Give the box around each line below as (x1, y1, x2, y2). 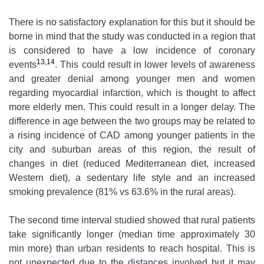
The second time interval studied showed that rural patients (9, 215, 255, 226)
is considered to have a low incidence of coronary (9, 45, 255, 56)
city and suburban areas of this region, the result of (9, 144, 255, 155)
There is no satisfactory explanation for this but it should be (9, 17, 255, 28)
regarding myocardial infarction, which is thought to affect (9, 88, 255, 98)
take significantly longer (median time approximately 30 (9, 229, 255, 240)
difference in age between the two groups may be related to (9, 116, 255, 127)
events (9, 60, 37, 70)
